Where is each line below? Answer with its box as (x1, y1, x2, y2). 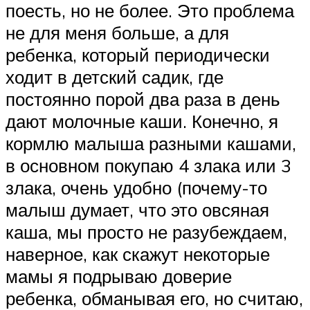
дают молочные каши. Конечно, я (6, 109, 278, 132)
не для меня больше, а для (6, 21, 229, 44)
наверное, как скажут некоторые (6, 242, 270, 265)
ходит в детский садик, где (6, 65, 224, 88)
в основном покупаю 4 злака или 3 (6, 154, 291, 176)
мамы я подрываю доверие (6, 264, 232, 287)
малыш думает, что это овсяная (6, 198, 269, 221)
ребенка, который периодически (6, 43, 270, 66)
